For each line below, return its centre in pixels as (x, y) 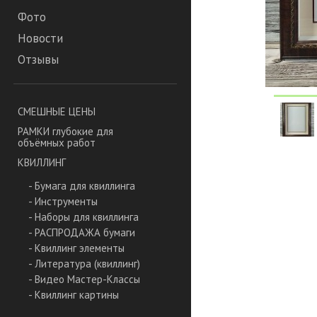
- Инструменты (63, 202)
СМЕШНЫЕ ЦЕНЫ (57, 112)
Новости (40, 39)
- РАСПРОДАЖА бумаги (82, 233)
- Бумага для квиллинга (82, 186)
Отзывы (38, 60)
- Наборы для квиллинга (83, 217)
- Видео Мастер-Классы (84, 279)
